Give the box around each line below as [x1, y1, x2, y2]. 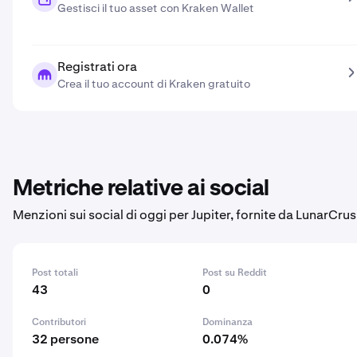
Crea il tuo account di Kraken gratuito [57, 76, 250, 91]
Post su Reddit [202, 266, 268, 279]
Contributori [32, 316, 86, 328]
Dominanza [202, 316, 253, 328]
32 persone [32, 331, 99, 347]
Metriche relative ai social [13, 178, 269, 200]
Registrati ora [57, 58, 137, 75]
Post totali [32, 266, 78, 279]
